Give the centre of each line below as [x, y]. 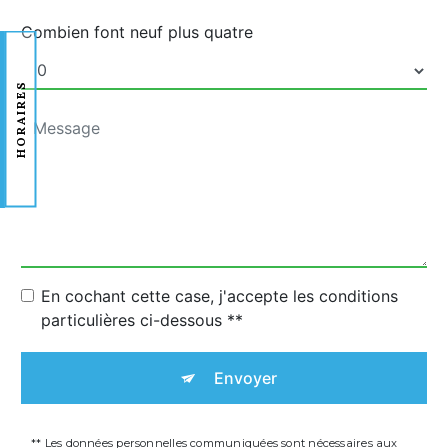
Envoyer [245, 378]
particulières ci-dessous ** [142, 320]
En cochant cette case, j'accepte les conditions [219, 296]
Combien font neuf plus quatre [137, 32]
